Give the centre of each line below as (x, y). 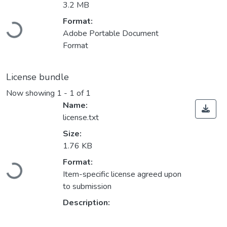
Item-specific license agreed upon (122, 175)
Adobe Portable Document (111, 34)
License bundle (37, 77)
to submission (87, 187)
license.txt (81, 118)
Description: (86, 203)
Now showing (31, 93)
